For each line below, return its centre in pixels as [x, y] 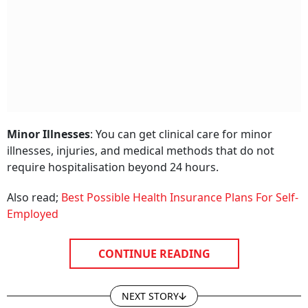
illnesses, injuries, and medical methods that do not [141, 141]
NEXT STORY [150, 286]
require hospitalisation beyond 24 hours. [113, 157]
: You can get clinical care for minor [181, 124]
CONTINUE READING [154, 244]
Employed [33, 204]
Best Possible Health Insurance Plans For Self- [180, 187]
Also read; [34, 187]
